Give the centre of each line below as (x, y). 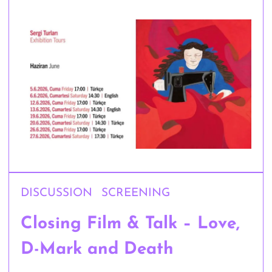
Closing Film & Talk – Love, (131, 224)
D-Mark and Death (97, 250)
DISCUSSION (57, 194)
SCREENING (135, 194)
